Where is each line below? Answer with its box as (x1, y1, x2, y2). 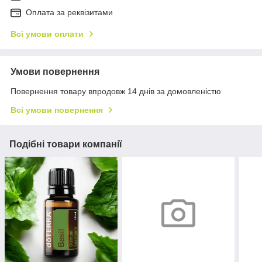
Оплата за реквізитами (26, 8, 113, 18)
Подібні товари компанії (9, 139, 122, 150)
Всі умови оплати (11, 29, 84, 39)
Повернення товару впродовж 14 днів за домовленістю (11, 87, 221, 96)
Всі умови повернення (11, 105, 103, 115)
